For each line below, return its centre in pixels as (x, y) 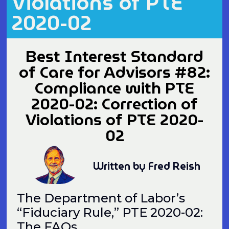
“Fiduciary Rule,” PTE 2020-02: (112, 212)
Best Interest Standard (114, 56)
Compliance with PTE (114, 88)
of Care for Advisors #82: (114, 72)
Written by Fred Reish (146, 166)
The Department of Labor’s (101, 198)
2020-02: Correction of (114, 104)
